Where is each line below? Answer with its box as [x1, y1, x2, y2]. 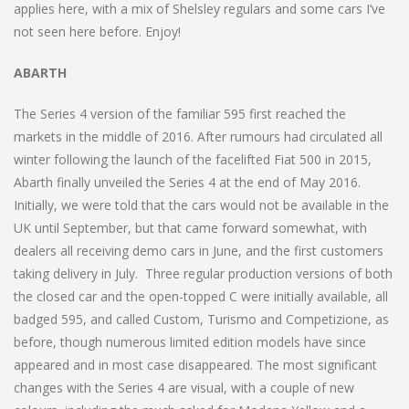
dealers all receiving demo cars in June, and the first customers [14, 241, 383, 259]
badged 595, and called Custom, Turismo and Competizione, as [14, 309, 389, 328]
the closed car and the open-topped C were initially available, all [14, 287, 388, 305]
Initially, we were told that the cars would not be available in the [14, 195, 389, 214]
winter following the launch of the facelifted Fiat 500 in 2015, [14, 150, 372, 168]
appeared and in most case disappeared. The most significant [14, 355, 377, 373]
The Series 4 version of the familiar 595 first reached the [14, 104, 346, 122]
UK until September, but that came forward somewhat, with [14, 218, 367, 236]
